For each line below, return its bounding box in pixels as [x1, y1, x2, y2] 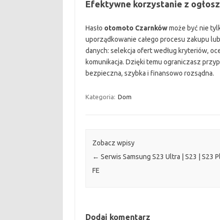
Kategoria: [85, 93, 117, 100]
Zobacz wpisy [92, 139, 135, 147]
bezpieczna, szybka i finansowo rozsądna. [85, 69, 214, 77]
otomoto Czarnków [104, 24, 167, 32]
